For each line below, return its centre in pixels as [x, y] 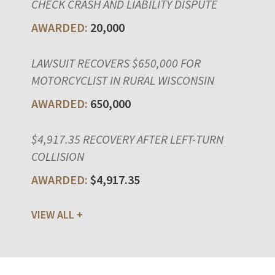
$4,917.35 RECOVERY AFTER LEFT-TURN [127, 139]
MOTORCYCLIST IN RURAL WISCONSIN [123, 80]
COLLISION [58, 156]
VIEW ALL [53, 214]
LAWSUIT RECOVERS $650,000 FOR [116, 63]
